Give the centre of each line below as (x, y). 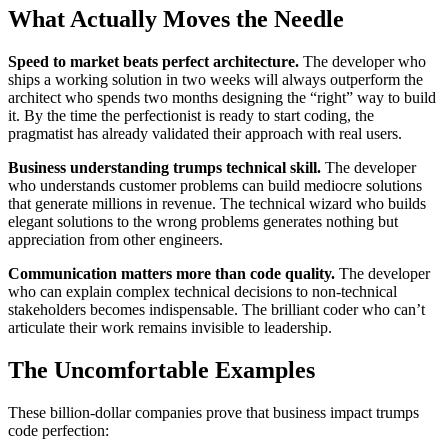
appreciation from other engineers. (115, 240)
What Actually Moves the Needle (176, 19)
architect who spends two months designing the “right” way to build (222, 98)
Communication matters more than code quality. (171, 274)
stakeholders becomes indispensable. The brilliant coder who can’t (216, 310)
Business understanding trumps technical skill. (164, 168)
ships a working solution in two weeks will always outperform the (215, 80)
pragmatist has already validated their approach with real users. (205, 134)
